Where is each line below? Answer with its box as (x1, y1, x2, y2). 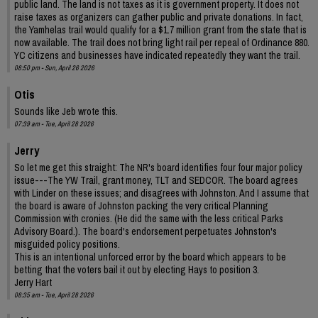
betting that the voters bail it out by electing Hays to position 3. (14, 263, 259, 277)
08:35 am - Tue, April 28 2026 (14, 290, 94, 300)
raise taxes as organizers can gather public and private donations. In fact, (14, 11, 303, 24)
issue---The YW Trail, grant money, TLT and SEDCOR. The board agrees (14, 174, 298, 187)
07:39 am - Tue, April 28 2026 (14, 119, 94, 129)
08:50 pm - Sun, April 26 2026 (14, 63, 94, 73)
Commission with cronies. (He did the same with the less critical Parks (14, 212, 283, 226)
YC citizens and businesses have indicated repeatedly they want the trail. (14, 49, 300, 62)
